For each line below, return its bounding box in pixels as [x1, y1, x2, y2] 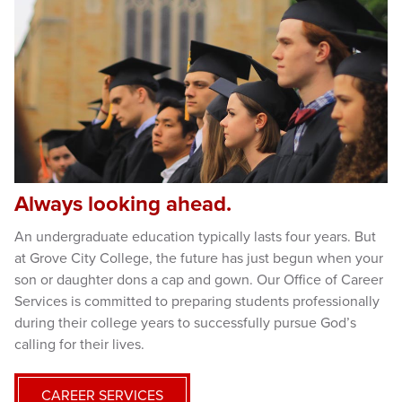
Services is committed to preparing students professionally [14, 292, 380, 310]
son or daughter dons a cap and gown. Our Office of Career [14, 270, 383, 289]
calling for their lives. [14, 335, 144, 354]
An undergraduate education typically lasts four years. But [14, 227, 376, 246]
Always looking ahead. [14, 190, 232, 217]
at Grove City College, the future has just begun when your [14, 249, 383, 267]
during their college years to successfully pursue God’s [14, 313, 356, 332]
